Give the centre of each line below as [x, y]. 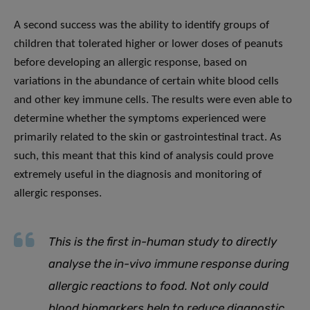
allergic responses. [58, 194]
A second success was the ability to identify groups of [142, 26]
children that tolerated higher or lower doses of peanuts [148, 44]
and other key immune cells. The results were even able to [153, 100]
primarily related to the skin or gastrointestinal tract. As [148, 138]
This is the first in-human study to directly [163, 242]
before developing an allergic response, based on [130, 63]
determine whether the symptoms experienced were [140, 119]
